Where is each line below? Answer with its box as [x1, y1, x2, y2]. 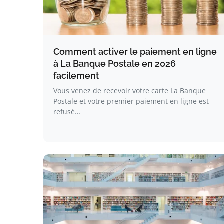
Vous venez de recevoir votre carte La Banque [53, 86, 206, 95]
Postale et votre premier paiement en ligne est [53, 96, 209, 106]
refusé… [53, 107, 80, 116]
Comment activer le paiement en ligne [53, 46, 217, 57]
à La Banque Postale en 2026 [53, 58, 176, 69]
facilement [53, 70, 99, 81]
